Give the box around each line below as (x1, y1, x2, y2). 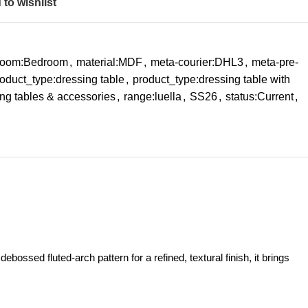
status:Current (225, 91, 294, 102)
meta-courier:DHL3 (151, 56, 243, 68)
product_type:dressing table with (133, 74, 290, 85)
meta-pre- (252, 56, 298, 68)
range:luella (124, 91, 181, 102)
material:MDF (76, 56, 142, 68)
